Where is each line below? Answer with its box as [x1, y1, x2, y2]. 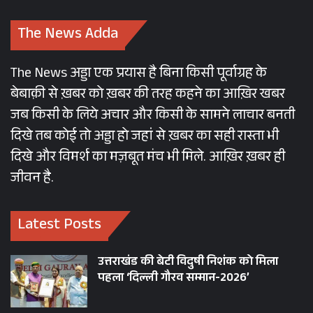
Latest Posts [17, 213, 101, 240]
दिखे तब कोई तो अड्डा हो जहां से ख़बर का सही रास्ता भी [10, 126, 279, 150]
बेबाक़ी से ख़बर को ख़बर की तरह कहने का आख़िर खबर [10, 84, 285, 108]
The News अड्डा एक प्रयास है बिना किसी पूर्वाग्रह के [10, 63, 267, 87]
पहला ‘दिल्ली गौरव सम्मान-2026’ [98, 269, 249, 290]
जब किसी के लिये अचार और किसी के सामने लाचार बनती [10, 105, 295, 129]
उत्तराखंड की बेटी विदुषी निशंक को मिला [98, 253, 278, 274]
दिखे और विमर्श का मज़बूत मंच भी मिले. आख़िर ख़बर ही [10, 147, 285, 171]
